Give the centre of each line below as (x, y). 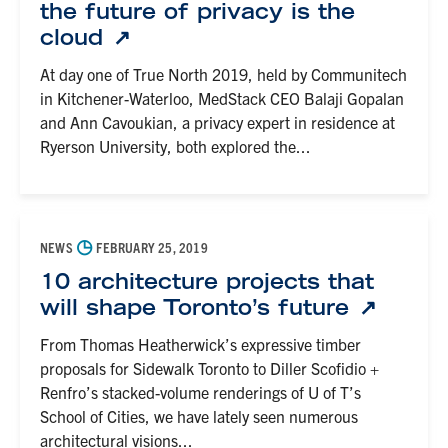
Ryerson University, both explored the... (175, 146)
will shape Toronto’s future (198, 307)
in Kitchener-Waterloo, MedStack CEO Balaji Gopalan (222, 98)
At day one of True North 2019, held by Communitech (223, 74)
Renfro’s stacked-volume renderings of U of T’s (200, 392)
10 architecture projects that (207, 281)
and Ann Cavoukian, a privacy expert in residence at (217, 122)
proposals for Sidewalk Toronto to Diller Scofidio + (209, 368)
